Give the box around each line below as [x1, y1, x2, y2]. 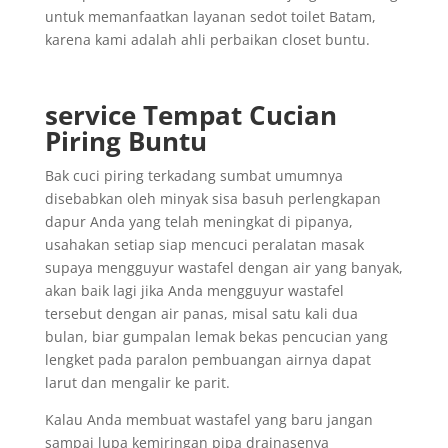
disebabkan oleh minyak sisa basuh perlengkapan [44, 188, 381, 208]
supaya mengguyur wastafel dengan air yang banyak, [44, 257, 403, 277]
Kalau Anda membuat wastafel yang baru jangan [44, 409, 373, 429]
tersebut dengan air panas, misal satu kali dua [44, 303, 358, 323]
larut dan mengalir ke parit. [44, 372, 230, 392]
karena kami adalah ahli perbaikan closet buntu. [44, 29, 370, 49]
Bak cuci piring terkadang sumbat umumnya [44, 165, 343, 185]
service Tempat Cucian [44, 96, 337, 133]
